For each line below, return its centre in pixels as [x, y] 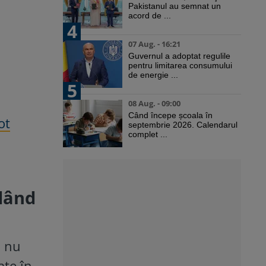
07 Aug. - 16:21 [154, 44]
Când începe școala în [170, 115]
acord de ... [150, 16]
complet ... [148, 134]
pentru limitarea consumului [180, 66]
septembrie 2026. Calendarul [183, 125]
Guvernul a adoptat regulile [179, 56]
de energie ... [153, 75]
